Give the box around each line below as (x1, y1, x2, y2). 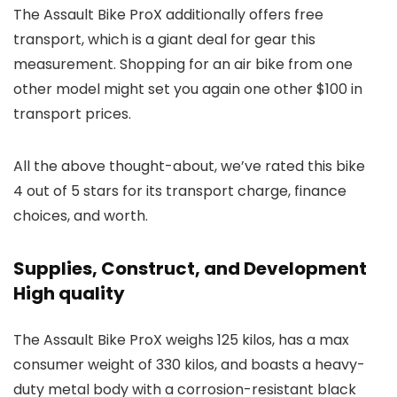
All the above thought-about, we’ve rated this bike (13, 155, 365, 176)
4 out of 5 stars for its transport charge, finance (13, 180, 346, 201)
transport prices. (13, 103, 131, 124)
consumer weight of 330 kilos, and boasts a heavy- (13, 354, 365, 375)
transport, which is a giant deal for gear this (13, 28, 315, 50)
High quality (13, 280, 125, 306)
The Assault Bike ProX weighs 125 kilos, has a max (13, 329, 349, 350)
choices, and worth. (13, 205, 148, 226)
